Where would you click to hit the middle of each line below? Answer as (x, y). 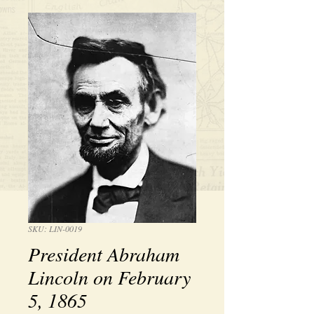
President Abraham (104, 254)
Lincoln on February (109, 277)
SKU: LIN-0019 (55, 228)
